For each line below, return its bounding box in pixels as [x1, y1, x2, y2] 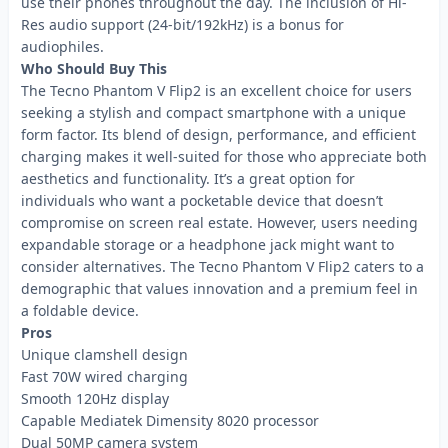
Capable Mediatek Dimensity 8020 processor [21, 411, 319, 430]
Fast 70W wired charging [21, 367, 188, 386]
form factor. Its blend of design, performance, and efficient [21, 125, 416, 144]
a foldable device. [21, 301, 139, 320]
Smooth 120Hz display [21, 389, 169, 408]
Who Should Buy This [21, 59, 167, 78]
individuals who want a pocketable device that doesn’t [21, 191, 383, 210]
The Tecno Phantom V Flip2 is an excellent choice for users [21, 81, 412, 100]
